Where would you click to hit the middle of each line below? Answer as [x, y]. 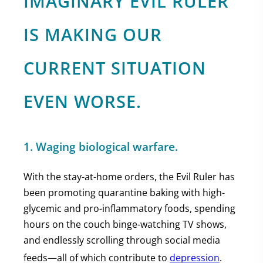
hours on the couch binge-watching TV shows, [125, 224]
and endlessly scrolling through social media [122, 240]
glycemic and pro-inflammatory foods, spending [129, 208]
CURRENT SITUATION [115, 68]
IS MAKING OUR [93, 34]
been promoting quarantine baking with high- [124, 193]
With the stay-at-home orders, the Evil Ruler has [129, 177]
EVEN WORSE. [82, 101]
